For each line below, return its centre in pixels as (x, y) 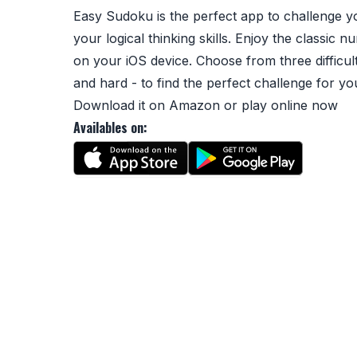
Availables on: (110, 127)
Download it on (121, 105)
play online (275, 105)
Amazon (194, 105)
